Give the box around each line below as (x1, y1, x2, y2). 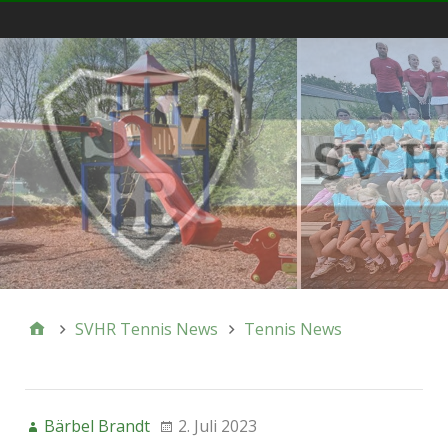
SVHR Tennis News (75, 317, 218, 340)
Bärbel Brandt (44, 414, 150, 437)
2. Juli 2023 (178, 414, 257, 437)
